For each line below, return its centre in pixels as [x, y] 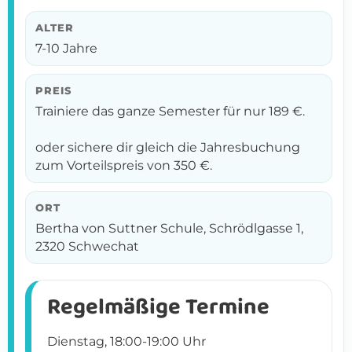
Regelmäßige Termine [158, 307]
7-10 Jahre [66, 48]
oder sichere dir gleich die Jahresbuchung [168, 147]
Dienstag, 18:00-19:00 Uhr [126, 341]
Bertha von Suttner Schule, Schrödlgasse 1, [169, 227]
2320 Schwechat [87, 246]
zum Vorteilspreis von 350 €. [124, 165]
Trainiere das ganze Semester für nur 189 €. [170, 110]
